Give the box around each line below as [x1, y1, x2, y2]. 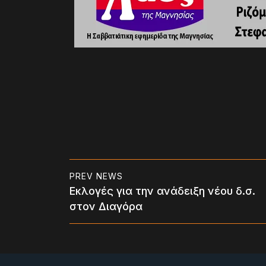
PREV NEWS [69, 171, 123, 181]
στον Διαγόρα [69, 200, 142, 213]
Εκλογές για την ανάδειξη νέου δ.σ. [69, 185, 255, 197]
